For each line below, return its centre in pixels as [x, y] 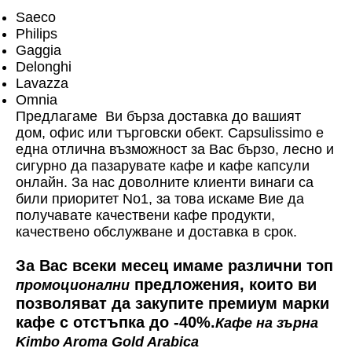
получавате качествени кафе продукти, [145, 215]
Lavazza [42, 83]
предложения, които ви [223, 284]
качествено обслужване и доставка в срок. [156, 231]
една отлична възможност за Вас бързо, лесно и [175, 149]
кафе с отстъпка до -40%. [115, 322]
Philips [37, 33]
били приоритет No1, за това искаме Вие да [160, 198]
